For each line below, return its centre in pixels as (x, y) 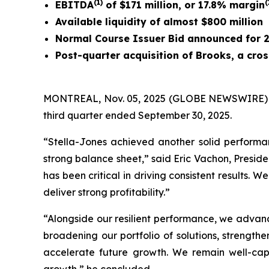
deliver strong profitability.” (107, 192)
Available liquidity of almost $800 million (159, 21)
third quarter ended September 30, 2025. (138, 115)
